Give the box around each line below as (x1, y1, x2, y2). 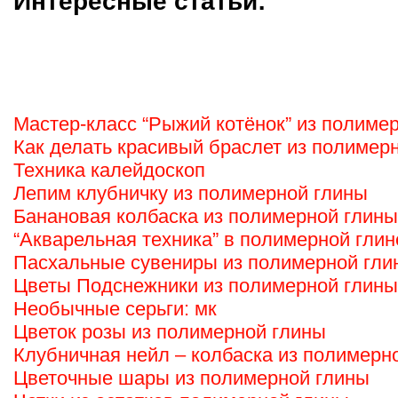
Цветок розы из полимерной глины (13, 321, 326, 343)
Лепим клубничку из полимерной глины (13, 182, 368, 204)
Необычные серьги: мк (13, 298, 217, 320)
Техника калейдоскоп (13, 159, 205, 181)
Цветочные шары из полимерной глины (13, 367, 370, 389)
